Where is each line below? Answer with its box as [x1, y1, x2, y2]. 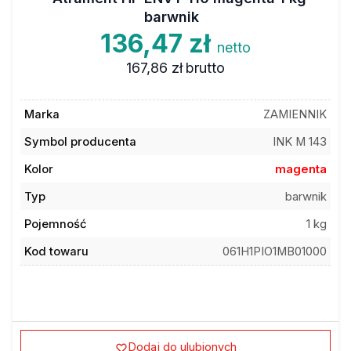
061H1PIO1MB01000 [223, 244, 327, 259]
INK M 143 [273, 134, 327, 149]
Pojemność [24, 216, 87, 231]
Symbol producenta [24, 134, 136, 149]
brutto [186, 60, 226, 76]
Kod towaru [24, 244, 89, 259]
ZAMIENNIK [263, 107, 327, 121]
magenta [275, 161, 327, 176]
